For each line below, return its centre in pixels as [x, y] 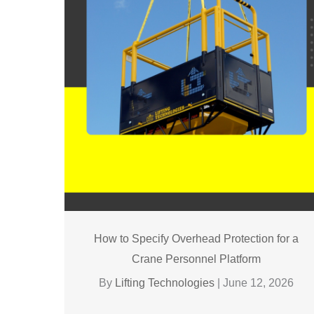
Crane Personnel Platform [197, 259]
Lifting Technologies [166, 282]
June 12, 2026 [259, 282]
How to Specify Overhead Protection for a [197, 238]
